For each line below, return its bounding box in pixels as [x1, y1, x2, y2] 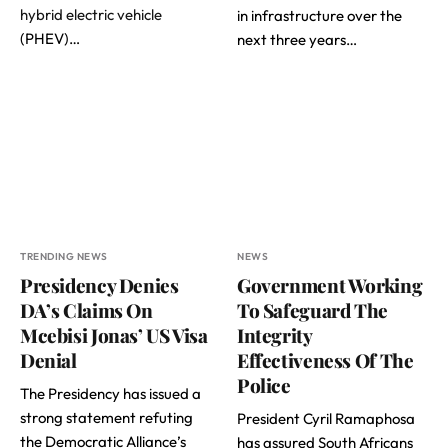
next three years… [237, 29, 357, 49]
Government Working [237, 272, 423, 298]
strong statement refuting [20, 408, 193, 427]
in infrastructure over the [237, 5, 402, 25]
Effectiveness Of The [237, 347, 414, 373]
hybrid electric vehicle [20, 4, 162, 24]
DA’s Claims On [20, 297, 153, 323]
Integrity [237, 322, 312, 348]
